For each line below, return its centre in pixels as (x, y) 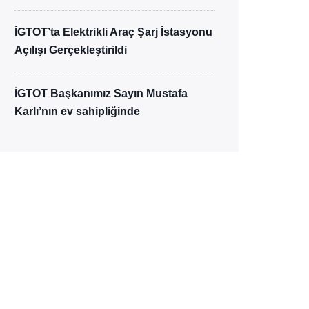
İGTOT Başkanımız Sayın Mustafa (101, 93)
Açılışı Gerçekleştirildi (71, 50)
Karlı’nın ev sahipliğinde (77, 111)
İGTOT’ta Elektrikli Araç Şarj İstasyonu (113, 32)
